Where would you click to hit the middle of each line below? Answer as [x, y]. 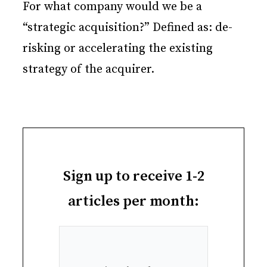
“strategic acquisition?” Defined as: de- [128, 28]
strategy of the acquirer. [89, 70]
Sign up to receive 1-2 [133, 177]
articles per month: [133, 202]
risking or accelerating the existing [118, 49]
